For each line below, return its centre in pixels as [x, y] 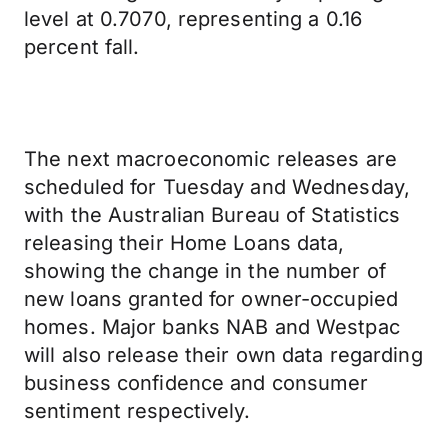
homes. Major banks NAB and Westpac [212, 327]
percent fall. [82, 47]
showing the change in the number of [205, 271]
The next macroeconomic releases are [210, 159]
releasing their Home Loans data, [184, 243]
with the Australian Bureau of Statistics [212, 215]
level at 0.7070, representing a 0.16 [193, 19]
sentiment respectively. [137, 411]
